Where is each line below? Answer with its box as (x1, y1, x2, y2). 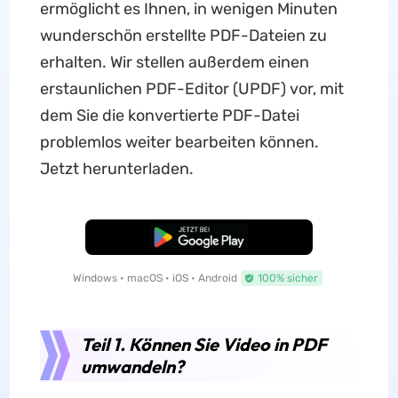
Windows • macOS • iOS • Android (72, 272, 237, 284)
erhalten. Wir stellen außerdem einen (39, 52, 309, 72)
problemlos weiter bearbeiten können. (39, 132, 319, 152)
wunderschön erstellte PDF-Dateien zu (39, 26, 327, 45)
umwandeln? (80, 355, 184, 378)
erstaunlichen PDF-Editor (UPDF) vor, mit (39, 79, 344, 99)
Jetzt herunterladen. (39, 159, 194, 179)
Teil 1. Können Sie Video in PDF (80, 333, 327, 355)
